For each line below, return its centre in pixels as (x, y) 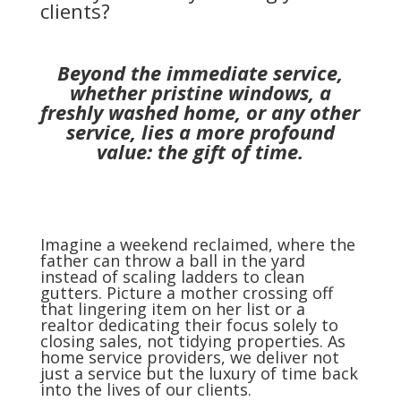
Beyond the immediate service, (200, 73)
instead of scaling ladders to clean (172, 277)
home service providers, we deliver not (189, 358)
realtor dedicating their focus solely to (189, 325)
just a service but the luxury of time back (199, 374)
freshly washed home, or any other (200, 112)
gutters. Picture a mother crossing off (186, 293)
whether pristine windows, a (200, 93)
